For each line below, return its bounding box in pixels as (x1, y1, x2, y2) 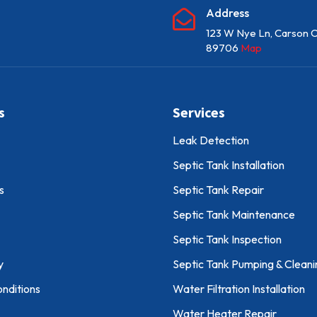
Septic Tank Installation (172, 158, 284, 173)
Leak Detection (172, 133, 249, 148)
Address (205, 6, 249, 21)
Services (172, 103, 228, 122)
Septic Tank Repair (172, 183, 264, 197)
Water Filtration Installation (172, 282, 305, 296)
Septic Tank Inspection (172, 232, 282, 247)
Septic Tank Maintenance (172, 207, 295, 222)
